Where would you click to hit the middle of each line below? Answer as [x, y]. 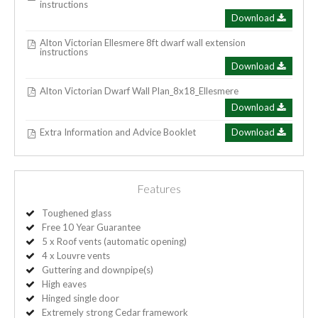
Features [159, 188]
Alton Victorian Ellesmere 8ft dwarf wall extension [143, 43]
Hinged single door [81, 298]
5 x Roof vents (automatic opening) [114, 241]
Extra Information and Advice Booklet [118, 132]
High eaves [64, 284]
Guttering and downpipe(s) [98, 269]
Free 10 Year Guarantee [91, 227]
